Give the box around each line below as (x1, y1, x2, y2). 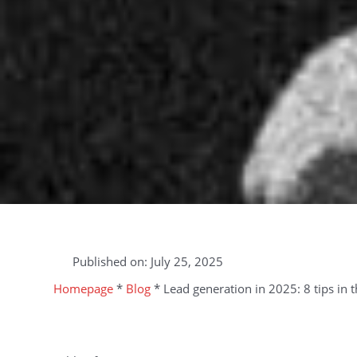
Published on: (72, 253, 151, 270)
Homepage (53, 280, 114, 297)
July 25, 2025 (150, 253, 223, 270)
